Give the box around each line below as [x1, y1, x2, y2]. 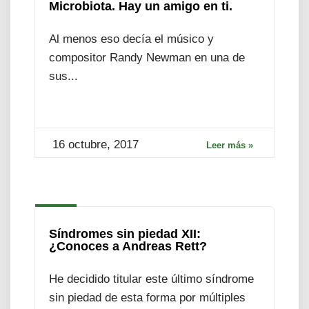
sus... [49, 69, 78, 83]
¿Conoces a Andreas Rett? [49, 239, 207, 253]
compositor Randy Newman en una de [49, 50, 245, 64]
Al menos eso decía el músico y [49, 32, 214, 46]
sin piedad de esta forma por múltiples [49, 290, 246, 304]
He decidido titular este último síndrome [49, 272, 254, 286]
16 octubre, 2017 [52, 137, 139, 151]
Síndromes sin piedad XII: [49, 226, 201, 241]
